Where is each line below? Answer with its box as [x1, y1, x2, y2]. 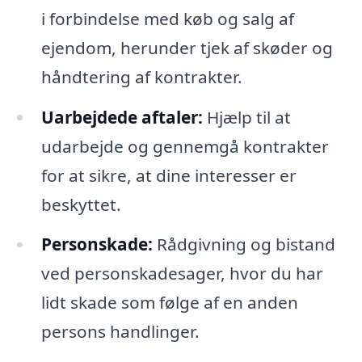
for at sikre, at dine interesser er [40, 163, 297, 187]
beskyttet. [40, 192, 121, 216]
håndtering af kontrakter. [40, 65, 242, 88]
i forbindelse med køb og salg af [40, 6, 294, 30]
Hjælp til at [202, 105, 291, 128]
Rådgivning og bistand [152, 233, 335, 256]
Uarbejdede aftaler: [40, 105, 203, 128]
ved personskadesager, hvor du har [40, 262, 323, 285]
